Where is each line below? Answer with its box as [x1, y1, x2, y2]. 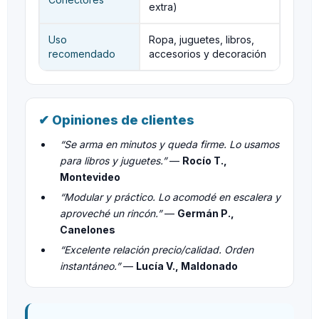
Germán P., [177, 207, 234, 219]
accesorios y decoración [149, 48, 266, 60]
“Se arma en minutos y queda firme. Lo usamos [60, 138, 279, 150]
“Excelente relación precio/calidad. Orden [60, 244, 253, 256]
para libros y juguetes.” [60, 155, 167, 167]
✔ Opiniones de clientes [38, 113, 194, 127]
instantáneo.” [60, 260, 120, 272]
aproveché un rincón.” [60, 207, 162, 219]
